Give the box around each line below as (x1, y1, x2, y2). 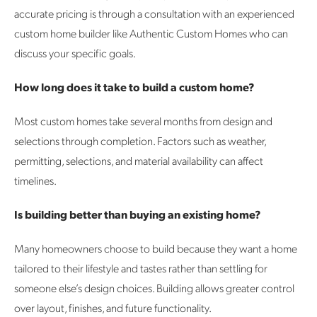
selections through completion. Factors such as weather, (14, 133, 266, 149)
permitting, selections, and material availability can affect (14, 153, 263, 168)
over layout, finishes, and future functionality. (14, 300, 212, 316)
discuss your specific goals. (14, 45, 136, 61)
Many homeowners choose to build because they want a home (14, 241, 297, 256)
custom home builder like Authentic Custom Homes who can (14, 25, 288, 41)
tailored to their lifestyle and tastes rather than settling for (14, 260, 267, 276)
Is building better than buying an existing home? (14, 207, 260, 222)
